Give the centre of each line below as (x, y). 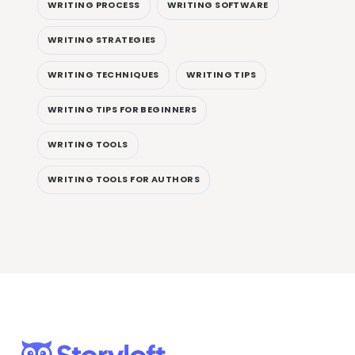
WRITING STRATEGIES (102, 40)
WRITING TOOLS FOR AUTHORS (124, 179)
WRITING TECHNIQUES (103, 75)
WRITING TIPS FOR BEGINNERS (122, 110)
